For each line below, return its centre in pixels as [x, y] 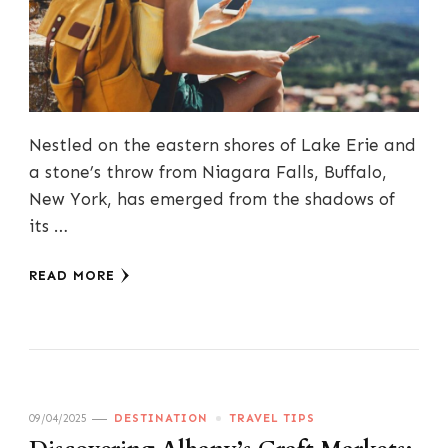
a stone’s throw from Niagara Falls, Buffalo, [208, 172]
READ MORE [72, 276]
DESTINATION [161, 418]
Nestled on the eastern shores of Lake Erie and [222, 145]
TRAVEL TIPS [272, 418]
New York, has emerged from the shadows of [212, 199]
